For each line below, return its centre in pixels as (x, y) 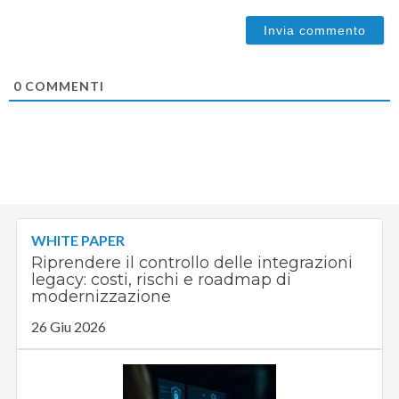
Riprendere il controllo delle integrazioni (192, 262)
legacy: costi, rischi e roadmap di (162, 279)
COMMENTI (63, 85)
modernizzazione (102, 296)
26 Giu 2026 (69, 326)
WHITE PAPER (78, 240)
